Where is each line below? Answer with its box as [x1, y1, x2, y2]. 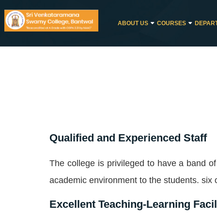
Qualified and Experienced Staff [49, 131, 207, 144]
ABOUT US [118, 20, 148, 27]
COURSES [157, 20, 186, 27]
